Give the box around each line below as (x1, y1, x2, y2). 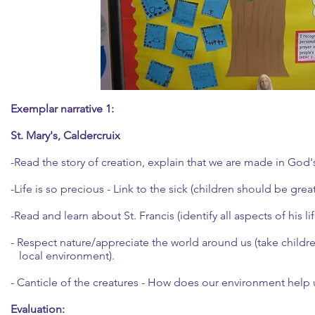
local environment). (11, 249, 115, 262)
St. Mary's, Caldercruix (11, 129, 120, 142)
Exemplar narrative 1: (11, 102, 114, 115)
